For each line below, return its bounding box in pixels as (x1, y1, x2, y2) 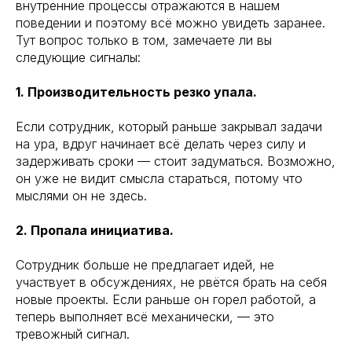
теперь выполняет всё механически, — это (16, 309, 274, 324)
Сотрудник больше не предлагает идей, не (16, 257, 274, 273)
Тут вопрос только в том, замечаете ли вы (16, 32, 272, 48)
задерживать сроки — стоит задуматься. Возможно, (16, 153, 335, 169)
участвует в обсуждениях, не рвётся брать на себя (16, 274, 327, 290)
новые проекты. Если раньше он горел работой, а (16, 291, 316, 307)
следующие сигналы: (16, 49, 141, 65)
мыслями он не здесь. (16, 188, 147, 203)
